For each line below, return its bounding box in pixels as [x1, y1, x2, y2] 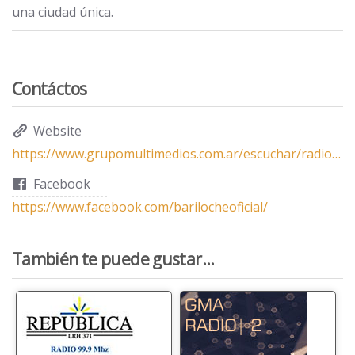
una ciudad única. [12, 2, 113, 21]
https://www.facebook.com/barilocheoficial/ [12, 197, 268, 216]
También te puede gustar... [12, 247, 215, 270]
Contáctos [12, 77, 87, 100]
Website [33, 121, 82, 139]
